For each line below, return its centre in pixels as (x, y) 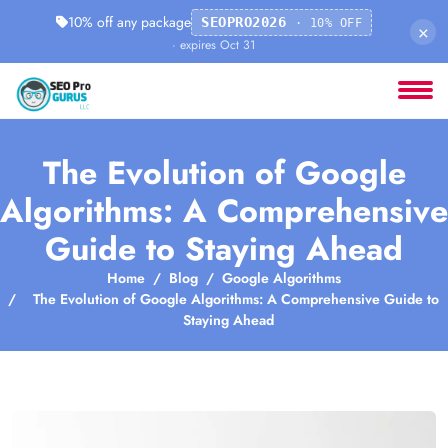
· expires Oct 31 (214, 45)
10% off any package (129, 22)
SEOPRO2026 (248, 22)
